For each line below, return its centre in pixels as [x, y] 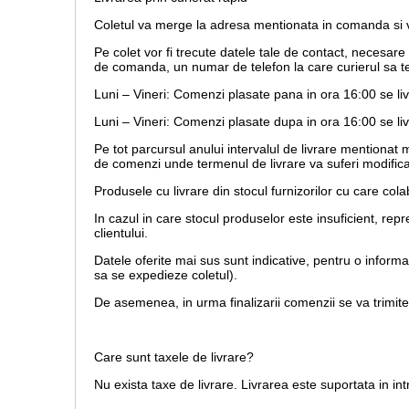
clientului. [121, 233]
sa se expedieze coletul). [166, 275]
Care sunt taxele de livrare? [174, 357]
